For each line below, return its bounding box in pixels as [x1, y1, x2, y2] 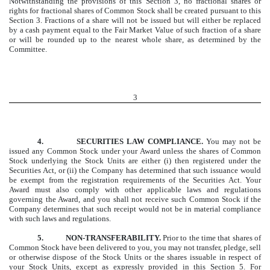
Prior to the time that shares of [163, 233, 262, 242]
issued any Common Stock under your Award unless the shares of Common [9, 146, 261, 155]
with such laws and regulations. [9, 213, 111, 223]
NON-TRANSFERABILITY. [65, 233, 163, 242]
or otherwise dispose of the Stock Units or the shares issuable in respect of [9, 252, 261, 262]
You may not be [206, 136, 262, 146]
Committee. [9, 44, 47, 54]
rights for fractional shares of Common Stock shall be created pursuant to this [9, 5, 261, 15]
